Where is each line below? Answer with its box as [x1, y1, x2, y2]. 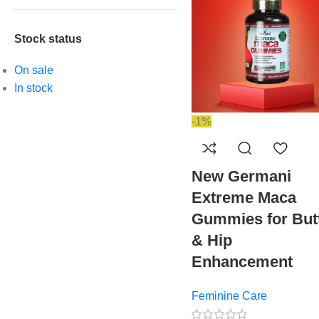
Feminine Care [191, 290, 267, 303]
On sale [14, 64, 53, 76]
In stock [14, 82, 53, 94]
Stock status [14, 33, 82, 45]
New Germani [191, 167, 291, 186]
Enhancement [191, 253, 293, 271]
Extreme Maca [191, 189, 296, 207]
